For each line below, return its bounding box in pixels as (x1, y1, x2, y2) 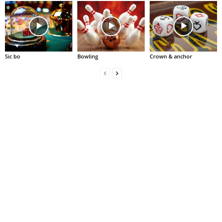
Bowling (77, 52, 98, 60)
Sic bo (5, 52, 20, 60)
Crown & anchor (149, 52, 192, 60)
